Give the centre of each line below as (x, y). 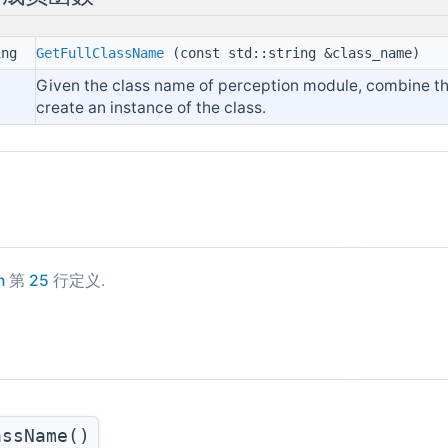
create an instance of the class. (151, 108)
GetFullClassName (100, 53)
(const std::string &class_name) (292, 53)
